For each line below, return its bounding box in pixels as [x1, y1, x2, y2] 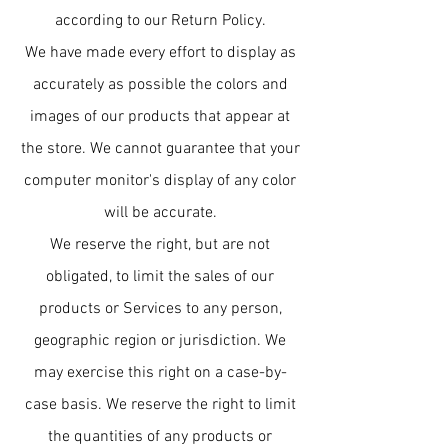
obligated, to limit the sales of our [46, 267, 274, 287]
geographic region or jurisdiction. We [34, 331, 286, 351]
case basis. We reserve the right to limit [24, 395, 296, 415]
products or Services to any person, [38, 299, 282, 319]
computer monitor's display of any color [24, 171, 296, 191]
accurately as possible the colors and [32, 75, 288, 95]
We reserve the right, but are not [50, 235, 270, 255]
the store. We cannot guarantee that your [20, 139, 300, 159]
